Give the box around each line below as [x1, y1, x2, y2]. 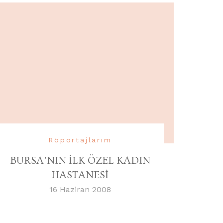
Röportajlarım [48, 136, 112, 144]
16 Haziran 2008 [49, 185, 111, 195]
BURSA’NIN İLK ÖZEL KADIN [9, 155, 150, 167]
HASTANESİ [51, 169, 109, 181]
